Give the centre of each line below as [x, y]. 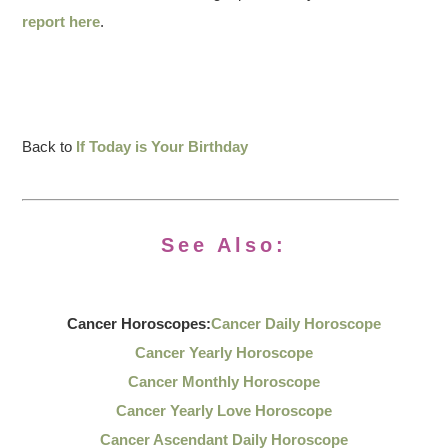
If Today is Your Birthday [162, 146]
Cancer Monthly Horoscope [224, 381]
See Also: [224, 245]
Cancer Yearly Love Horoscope [224, 410]
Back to [49, 146]
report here [61, 21]
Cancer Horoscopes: [139, 323]
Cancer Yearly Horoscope [224, 352]
